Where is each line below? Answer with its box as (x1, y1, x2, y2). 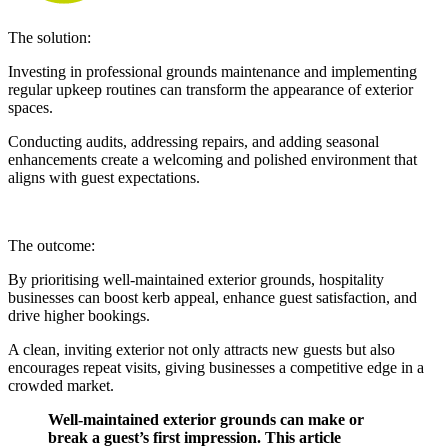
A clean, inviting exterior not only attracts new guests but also (8, 340, 395, 358)
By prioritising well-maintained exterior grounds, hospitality (8, 270, 384, 288)
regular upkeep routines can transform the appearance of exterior (8, 80, 413, 98)
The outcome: (8, 236, 95, 254)
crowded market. (8, 376, 114, 394)
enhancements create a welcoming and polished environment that (8, 150, 417, 168)
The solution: (8, 28, 91, 46)
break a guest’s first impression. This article (48, 428, 341, 446)
